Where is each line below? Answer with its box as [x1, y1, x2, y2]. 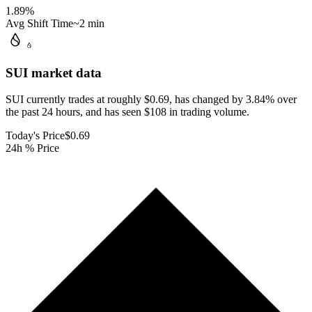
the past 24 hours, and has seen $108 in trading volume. [6, 106, 249, 118]
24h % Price [6, 142, 59, 155]
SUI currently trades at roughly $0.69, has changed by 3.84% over [6, 93, 297, 106]
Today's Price [6, 130, 65, 142]
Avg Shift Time [6, 17, 73, 29]
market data [28, 65, 102, 80]
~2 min [73, 17, 104, 29]
